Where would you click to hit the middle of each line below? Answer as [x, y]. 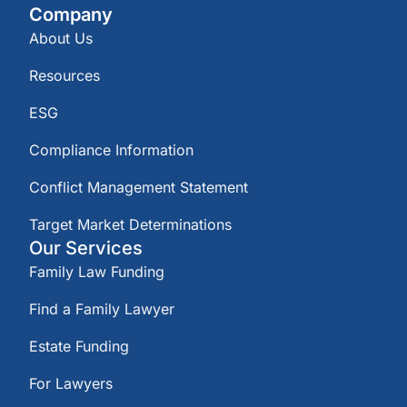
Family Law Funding [97, 271]
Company [71, 14]
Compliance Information [111, 149]
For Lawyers [71, 383]
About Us [61, 38]
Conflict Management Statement [139, 187]
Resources [65, 75]
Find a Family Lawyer [102, 308]
